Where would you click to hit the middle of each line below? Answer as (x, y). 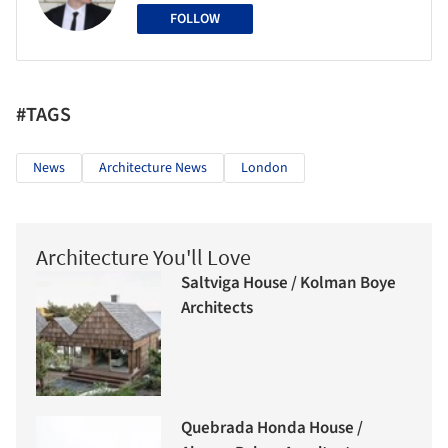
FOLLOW (195, 18)
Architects (217, 308)
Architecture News (153, 167)
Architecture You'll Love (143, 256)
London (264, 167)
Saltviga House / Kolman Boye (288, 283)
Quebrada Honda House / (272, 428)
